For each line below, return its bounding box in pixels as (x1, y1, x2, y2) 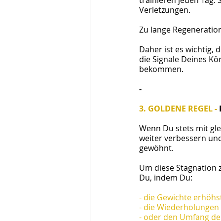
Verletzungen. (139, 4, 192, 15)
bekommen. (139, 64, 184, 74)
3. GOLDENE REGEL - (139, 103, 219, 114)
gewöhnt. (139, 143, 174, 153)
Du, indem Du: (139, 172, 192, 183)
